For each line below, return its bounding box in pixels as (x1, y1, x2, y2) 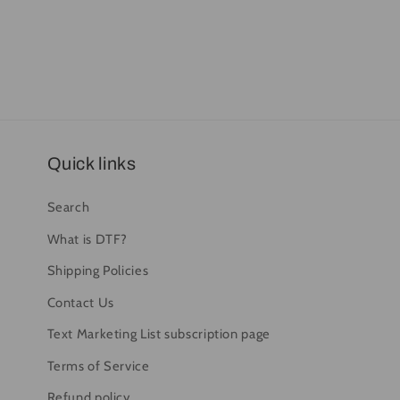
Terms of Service (46, 357, 150, 374)
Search (46, 199, 90, 216)
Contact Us (46, 294, 114, 311)
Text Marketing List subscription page (46, 326, 271, 343)
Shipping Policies (46, 262, 149, 279)
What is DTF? (46, 230, 129, 247)
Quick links (46, 154, 137, 174)
